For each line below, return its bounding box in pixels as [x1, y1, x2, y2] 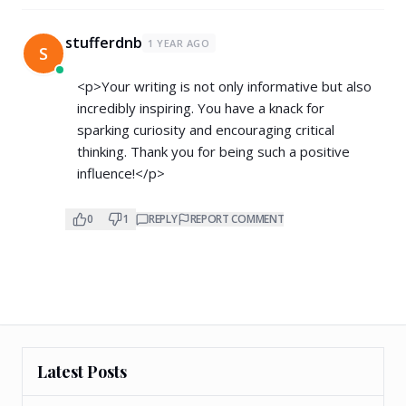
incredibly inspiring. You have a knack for [77, 99, 324, 117]
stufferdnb [65, 33, 142, 53]
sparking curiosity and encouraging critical [77, 121, 334, 139]
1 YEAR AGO [148, 36, 210, 50]
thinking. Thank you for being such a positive [77, 142, 350, 160]
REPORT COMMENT [189, 211, 285, 227]
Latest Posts [37, 361, 127, 382]
